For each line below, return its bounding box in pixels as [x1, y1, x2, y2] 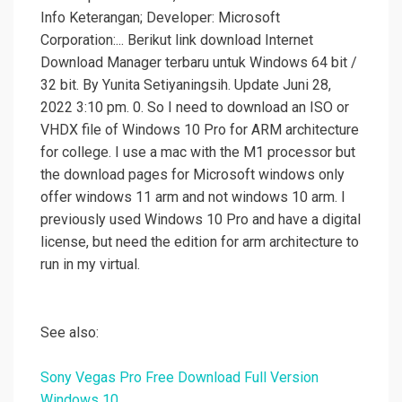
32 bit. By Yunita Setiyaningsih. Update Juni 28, [40, 76, 331, 94]
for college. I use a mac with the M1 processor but [40, 144, 355, 162]
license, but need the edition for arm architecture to [40, 233, 359, 251]
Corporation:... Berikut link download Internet [40, 31, 313, 49]
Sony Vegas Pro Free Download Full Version [40, 369, 319, 387]
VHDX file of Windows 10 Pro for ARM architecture [40, 121, 359, 139]
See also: [40, 324, 99, 342]
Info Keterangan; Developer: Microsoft [40, 9, 280, 27]
